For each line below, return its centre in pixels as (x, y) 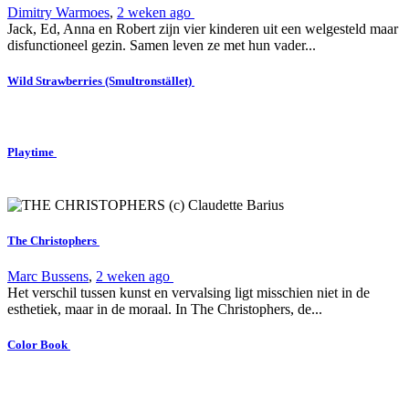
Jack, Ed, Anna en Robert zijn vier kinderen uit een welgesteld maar (203, 28)
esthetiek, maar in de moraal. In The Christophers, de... (165, 309)
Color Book (39, 345)
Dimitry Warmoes (58, 12)
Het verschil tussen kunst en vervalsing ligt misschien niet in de (189, 292)
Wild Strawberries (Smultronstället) (101, 81)
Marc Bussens (48, 276)
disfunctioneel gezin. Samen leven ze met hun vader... (162, 45)
